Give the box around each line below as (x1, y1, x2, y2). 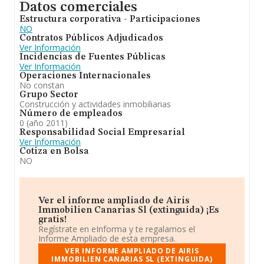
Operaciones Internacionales (19, 71, 151, 81)
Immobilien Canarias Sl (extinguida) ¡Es (38, 206, 219, 215)
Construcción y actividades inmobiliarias (19, 98, 171, 110)
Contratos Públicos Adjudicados (19, 34, 163, 43)
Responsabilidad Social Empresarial (19, 128, 185, 137)
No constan (19, 80, 64, 91)
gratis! (38, 215, 67, 225)
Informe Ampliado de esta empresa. (38, 233, 176, 244)
